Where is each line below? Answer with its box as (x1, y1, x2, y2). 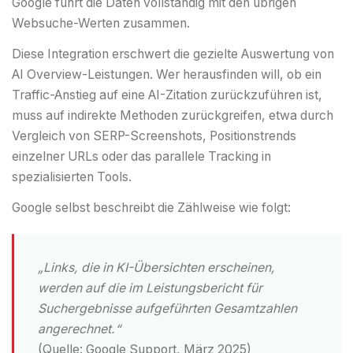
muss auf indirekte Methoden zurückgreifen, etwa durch (12, 108, 333, 124)
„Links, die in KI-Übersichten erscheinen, (38, 260, 275, 276)
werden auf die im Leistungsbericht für (38, 281, 262, 296)
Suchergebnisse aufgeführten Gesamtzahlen (38, 301, 297, 317)
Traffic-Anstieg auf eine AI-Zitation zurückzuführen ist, (12, 87, 322, 103)
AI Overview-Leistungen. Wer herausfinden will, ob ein (12, 67, 321, 83)
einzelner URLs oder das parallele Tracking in (12, 149, 271, 165)
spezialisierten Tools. (12, 169, 132, 185)
